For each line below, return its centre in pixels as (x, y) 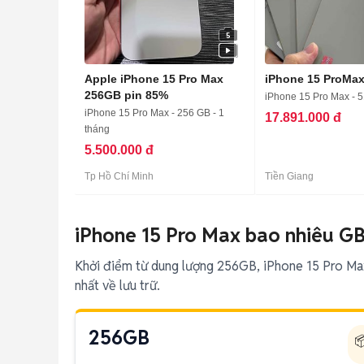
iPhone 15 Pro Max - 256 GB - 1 (154, 113)
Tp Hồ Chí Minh (119, 176)
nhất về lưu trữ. (117, 286)
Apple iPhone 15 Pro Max (154, 79)
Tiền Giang (289, 176)
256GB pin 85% (126, 95)
